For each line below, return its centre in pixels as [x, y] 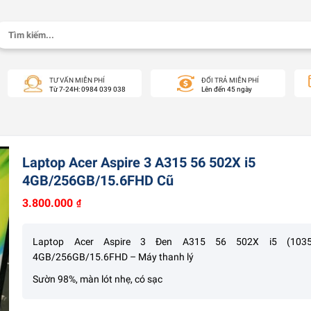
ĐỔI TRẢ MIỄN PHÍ [230, 80]
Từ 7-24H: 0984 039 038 [87, 89]
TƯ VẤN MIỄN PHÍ [77, 80]
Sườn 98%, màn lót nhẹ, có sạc [98, 279]
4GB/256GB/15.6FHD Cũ [98, 180]
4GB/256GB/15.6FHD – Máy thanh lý [114, 257]
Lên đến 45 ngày [226, 89]
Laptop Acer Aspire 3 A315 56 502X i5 [139, 162]
